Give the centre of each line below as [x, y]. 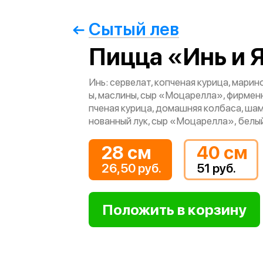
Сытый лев [134, 29]
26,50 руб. [131, 168]
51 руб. [216, 168]
